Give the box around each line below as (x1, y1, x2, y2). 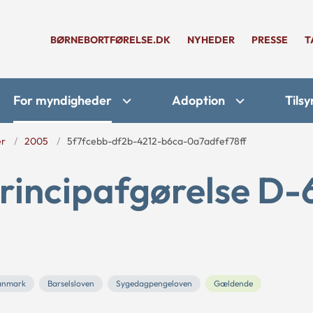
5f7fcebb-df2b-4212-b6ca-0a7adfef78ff (67, 135, 247, 147)
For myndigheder (13, 92, 112, 108)
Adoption (172, 92, 225, 108)
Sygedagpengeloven (116, 278, 192, 289)
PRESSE (252, 34, 288, 46)
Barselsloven (48, 278, 94, 289)
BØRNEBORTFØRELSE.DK (50, 34, 170, 46)
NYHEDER (187, 34, 235, 46)
